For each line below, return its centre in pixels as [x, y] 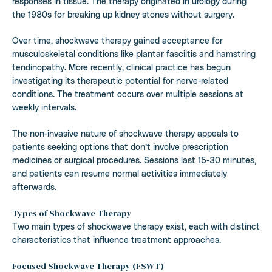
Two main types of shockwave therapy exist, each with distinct [136, 226]
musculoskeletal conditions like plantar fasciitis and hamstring [134, 53]
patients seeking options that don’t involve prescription [120, 146]
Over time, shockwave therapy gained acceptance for [117, 40]
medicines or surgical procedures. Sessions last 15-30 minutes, [134, 160]
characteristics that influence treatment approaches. [117, 239]
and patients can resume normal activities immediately [120, 173]
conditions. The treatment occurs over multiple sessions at [128, 93]
